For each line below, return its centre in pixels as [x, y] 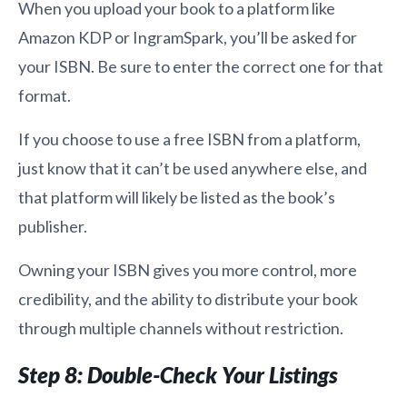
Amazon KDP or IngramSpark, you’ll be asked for [188, 38]
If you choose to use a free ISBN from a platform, [189, 139]
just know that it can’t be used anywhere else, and [193, 169]
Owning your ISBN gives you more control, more [188, 270]
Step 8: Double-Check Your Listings [178, 375]
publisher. [53, 227]
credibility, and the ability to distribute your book [188, 299]
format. [45, 96]
